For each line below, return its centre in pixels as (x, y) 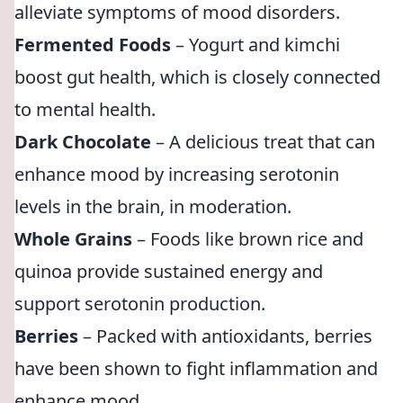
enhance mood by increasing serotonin (177, 174)
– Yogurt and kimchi (255, 45)
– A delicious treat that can (263, 142)
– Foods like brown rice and (248, 239)
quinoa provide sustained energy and (169, 271)
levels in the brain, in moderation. (153, 206)
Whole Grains (73, 239)
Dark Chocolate (83, 142)
